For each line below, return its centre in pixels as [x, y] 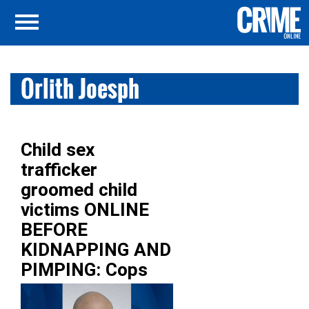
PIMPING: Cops [84, 270]
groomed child [79, 190]
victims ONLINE [85, 210]
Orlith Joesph [80, 89]
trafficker [59, 170]
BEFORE [54, 230]
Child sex [58, 150]
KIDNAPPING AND [96, 250]
